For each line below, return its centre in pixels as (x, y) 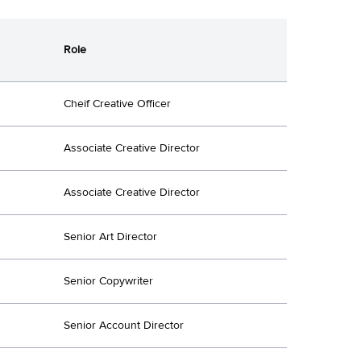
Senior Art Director (110, 237)
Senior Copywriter (108, 281)
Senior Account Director (124, 325)
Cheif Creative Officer (117, 104)
